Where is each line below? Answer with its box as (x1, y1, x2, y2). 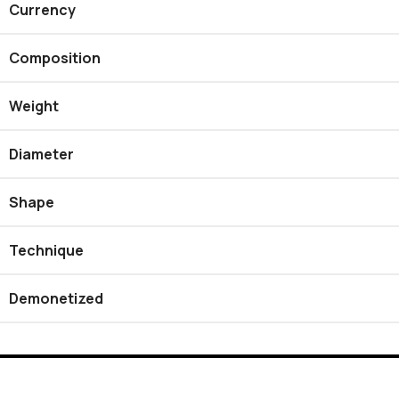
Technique (9, 240, 84, 261)
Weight (9, 96, 59, 117)
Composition (9, 48, 101, 69)
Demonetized (9, 289, 103, 309)
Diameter (9, 144, 74, 165)
